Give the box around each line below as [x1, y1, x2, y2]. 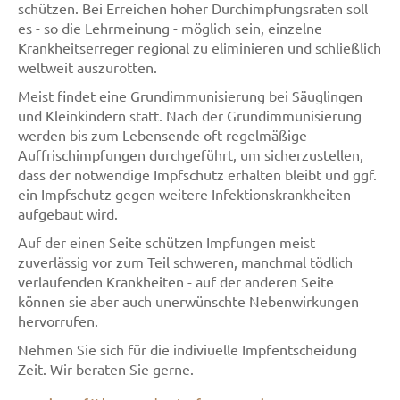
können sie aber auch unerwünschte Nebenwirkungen [18, 292, 359, 310]
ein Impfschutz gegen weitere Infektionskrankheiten [18, 185, 351, 203]
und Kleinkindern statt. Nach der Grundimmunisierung [18, 106, 362, 124]
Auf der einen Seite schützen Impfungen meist [18, 233, 315, 251]
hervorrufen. [18, 312, 98, 329]
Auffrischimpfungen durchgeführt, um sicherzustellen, [18, 146, 363, 163]
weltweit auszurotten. [18, 58, 157, 76]
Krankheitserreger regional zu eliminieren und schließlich [18, 38, 381, 56]
